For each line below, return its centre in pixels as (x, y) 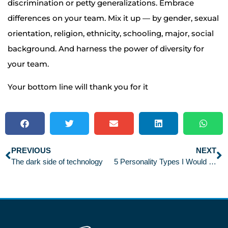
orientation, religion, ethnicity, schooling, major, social (111, 34)
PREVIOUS (31, 150)
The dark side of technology (57, 161)
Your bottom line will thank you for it (78, 87)
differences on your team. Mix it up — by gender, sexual (113, 18)
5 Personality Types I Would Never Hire (212, 161)
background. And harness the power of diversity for (106, 49)
